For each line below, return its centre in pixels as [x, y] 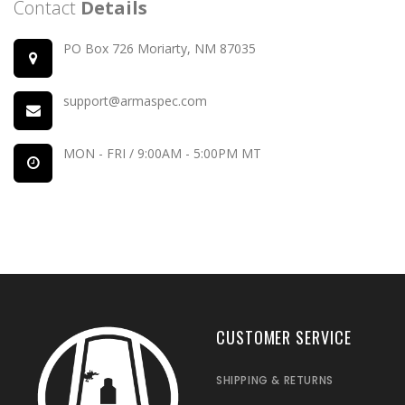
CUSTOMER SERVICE [284, 337]
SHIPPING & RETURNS [275, 380]
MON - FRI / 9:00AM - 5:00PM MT [162, 153]
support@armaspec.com [135, 101]
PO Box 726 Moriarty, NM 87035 [160, 48]
